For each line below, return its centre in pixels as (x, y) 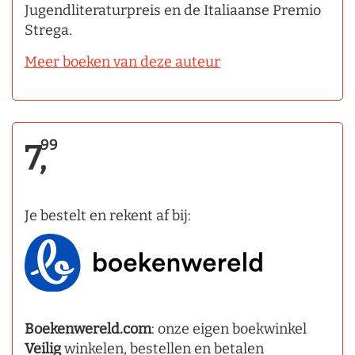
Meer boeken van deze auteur (122, 61)
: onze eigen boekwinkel (229, 329)
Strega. (50, 30)
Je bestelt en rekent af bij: (108, 215)
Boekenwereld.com (88, 329)
